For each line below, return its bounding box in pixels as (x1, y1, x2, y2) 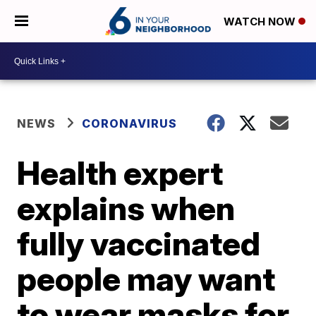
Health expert (17, 153, 224, 193)
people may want (17, 259, 276, 298)
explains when (17, 188, 236, 228)
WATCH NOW (224, 15, 298, 29)
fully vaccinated (17, 224, 261, 263)
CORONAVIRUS (82, 116, 178, 130)
